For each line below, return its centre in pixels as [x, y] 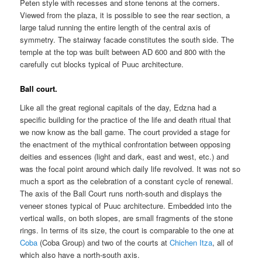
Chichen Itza [191, 242]
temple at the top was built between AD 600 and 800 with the [123, 52]
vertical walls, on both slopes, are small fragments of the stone [127, 218]
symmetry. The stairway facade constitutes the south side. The [127, 40]
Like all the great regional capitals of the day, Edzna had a [118, 107]
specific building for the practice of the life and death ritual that [126, 119]
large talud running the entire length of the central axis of [116, 27]
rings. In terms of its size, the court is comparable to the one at [127, 230]
